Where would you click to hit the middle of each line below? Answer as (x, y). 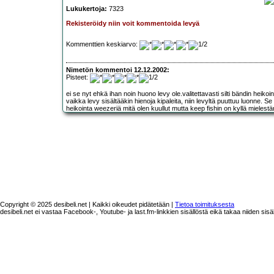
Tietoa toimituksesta (205, 205)
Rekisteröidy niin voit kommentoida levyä (133, 24)
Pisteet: (78, 77)
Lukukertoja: (87, 9)
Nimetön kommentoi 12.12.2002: (118, 69)
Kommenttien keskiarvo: (103, 44)
